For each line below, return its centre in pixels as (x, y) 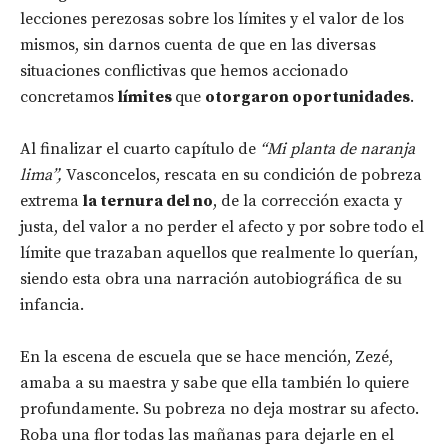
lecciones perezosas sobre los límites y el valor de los (212, 19)
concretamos (69, 97)
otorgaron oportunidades (307, 97)
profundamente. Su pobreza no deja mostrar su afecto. (219, 409)
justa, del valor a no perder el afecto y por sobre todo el (222, 227)
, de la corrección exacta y (307, 201)
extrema (51, 201)
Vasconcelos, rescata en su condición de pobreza (242, 175)
